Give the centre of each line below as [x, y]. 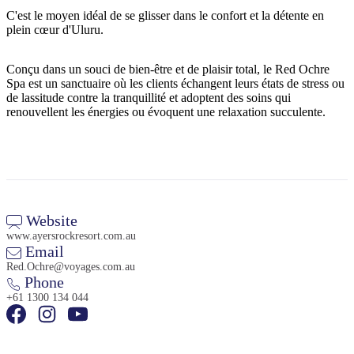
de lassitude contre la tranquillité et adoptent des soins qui [149, 98]
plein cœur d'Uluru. [55, 30]
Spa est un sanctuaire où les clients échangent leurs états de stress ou [175, 84]
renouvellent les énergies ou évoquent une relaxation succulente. [166, 112]
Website [50, 221]
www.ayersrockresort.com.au [71, 236]
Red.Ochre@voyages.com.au [71, 267]
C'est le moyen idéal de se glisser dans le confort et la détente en [165, 16]
